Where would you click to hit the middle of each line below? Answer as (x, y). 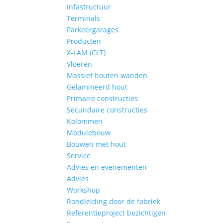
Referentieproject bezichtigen (116, 213)
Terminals (84, 18)
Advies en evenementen (107, 167)
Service (79, 156)
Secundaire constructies (107, 110)
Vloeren (80, 64)
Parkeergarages (93, 30)
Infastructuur (89, 7)
